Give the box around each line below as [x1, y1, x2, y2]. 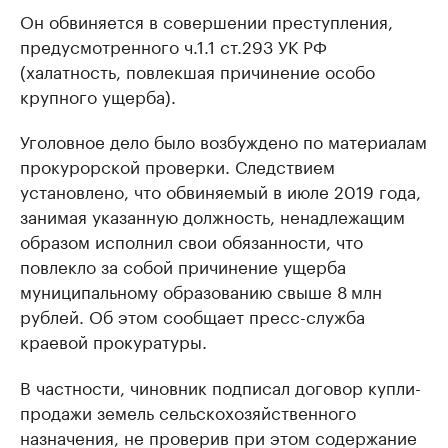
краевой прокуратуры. [20, 327, 207, 353]
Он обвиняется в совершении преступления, [20, 7, 393, 33]
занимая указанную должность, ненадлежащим [20, 202, 405, 228]
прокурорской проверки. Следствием [20, 152, 335, 178]
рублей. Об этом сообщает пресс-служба [20, 302, 365, 328]
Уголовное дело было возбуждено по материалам [20, 127, 427, 153]
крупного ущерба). [20, 82, 176, 108]
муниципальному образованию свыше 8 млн [20, 277, 382, 303]
